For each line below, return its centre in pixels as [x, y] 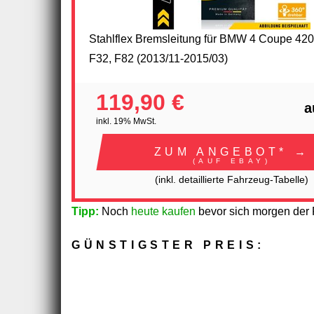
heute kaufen [163, 211]
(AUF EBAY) [232, 161]
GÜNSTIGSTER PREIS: [168, 245]
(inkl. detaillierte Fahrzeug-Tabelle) [232, 179]
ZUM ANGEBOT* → [232, 151]
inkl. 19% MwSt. [126, 121]
